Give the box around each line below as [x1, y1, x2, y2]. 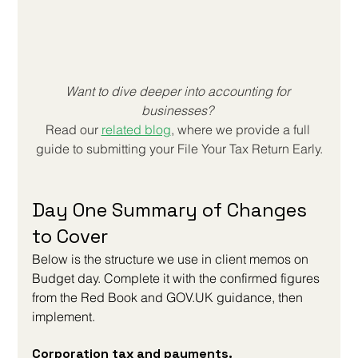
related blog [101, 121, 171, 138]
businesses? [141, 102, 217, 119]
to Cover [32, 224, 109, 249]
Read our [45, 121, 98, 138]
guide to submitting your [35, 141, 177, 157]
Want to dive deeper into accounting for [65, 83, 293, 100]
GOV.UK [166, 289, 214, 306]
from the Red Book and [32, 289, 167, 306]
